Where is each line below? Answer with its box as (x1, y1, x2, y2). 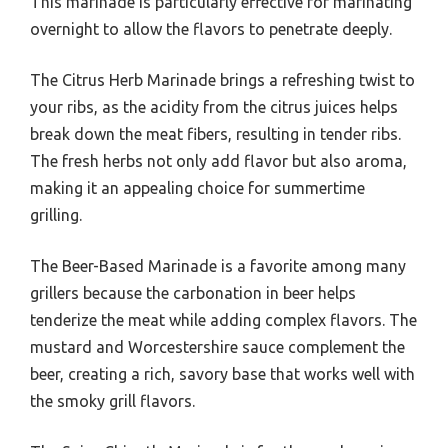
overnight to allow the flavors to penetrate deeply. (30, 19, 392, 38)
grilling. (30, 205, 82, 224)
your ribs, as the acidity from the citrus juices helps (30, 97, 398, 116)
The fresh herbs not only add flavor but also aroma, (30, 151, 407, 170)
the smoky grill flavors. (30, 391, 195, 410)
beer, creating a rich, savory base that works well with (30, 364, 415, 383)
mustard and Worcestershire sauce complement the (30, 337, 405, 356)
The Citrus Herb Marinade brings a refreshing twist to (30, 70, 415, 89)
